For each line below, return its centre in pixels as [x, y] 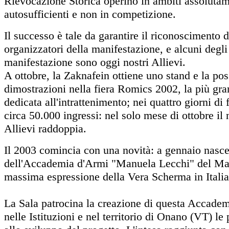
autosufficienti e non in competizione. [90, 14]
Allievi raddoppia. [45, 129]
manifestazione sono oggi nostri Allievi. [95, 62]
